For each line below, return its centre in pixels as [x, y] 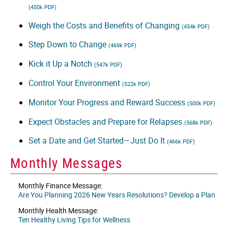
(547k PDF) [108, 65]
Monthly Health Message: [58, 210]
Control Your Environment [75, 83]
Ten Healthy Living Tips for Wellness [74, 219]
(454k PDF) [196, 26]
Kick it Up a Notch [61, 64]
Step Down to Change [68, 45]
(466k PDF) [181, 141]
